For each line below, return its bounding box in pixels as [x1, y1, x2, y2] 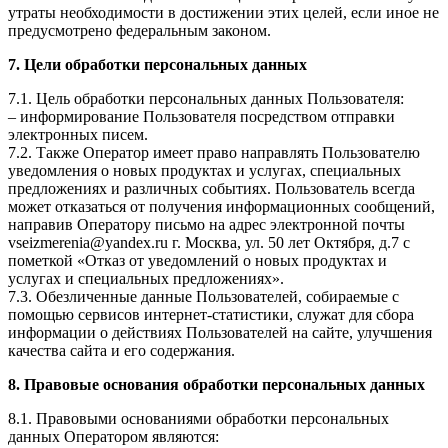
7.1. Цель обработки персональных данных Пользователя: [8, 90, 404, 108]
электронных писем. [8, 126, 148, 144]
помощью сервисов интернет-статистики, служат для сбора [8, 306, 414, 324]
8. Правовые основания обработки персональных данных [8, 376, 425, 394]
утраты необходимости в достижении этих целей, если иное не [8, 4, 439, 22]
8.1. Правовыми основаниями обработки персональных [8, 410, 389, 428]
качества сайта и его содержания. [8, 342, 235, 360]
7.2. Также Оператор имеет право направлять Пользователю [8, 144, 420, 162]
